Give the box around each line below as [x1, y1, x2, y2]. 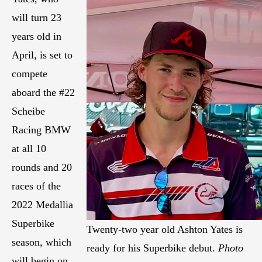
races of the [12, 180, 61, 192]
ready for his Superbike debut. [87, 242, 218, 254]
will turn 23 [12, 12, 61, 24]
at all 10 [12, 143, 46, 155]
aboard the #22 [12, 87, 75, 99]
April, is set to [12, 49, 73, 61]
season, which [12, 236, 71, 249]
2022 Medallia [12, 199, 73, 211]
